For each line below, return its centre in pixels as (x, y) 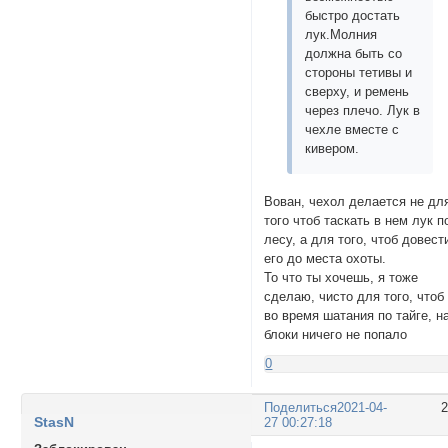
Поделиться (301, 408)
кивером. (332, 149)
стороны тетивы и (359, 73)
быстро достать (353, 16)
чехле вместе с (352, 130)
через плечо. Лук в (363, 111)
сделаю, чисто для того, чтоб (354, 296)
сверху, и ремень (357, 92)
